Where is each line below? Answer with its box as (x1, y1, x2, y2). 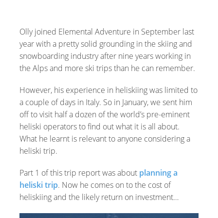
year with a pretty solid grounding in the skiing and (19, 38, 192, 49)
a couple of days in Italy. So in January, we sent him (19, 97, 192, 108)
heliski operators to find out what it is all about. (19, 121, 180, 132)
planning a (139, 167, 178, 178)
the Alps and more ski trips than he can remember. (19, 63, 195, 73)
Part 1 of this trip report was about (19, 167, 139, 178)
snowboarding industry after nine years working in (19, 51, 191, 61)
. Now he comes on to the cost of (58, 180, 171, 190)
